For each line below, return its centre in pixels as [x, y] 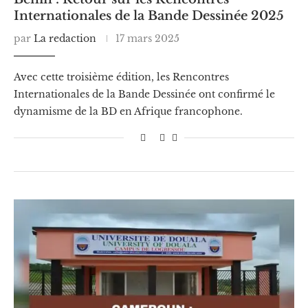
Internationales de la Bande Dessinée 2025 [149, 15]
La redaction [65, 38]
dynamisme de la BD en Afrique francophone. [128, 111]
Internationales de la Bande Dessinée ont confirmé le [144, 94]
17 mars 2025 [147, 38]
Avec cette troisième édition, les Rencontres [121, 77]
